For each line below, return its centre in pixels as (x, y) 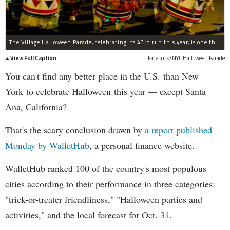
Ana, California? (36, 107)
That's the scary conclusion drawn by (75, 130)
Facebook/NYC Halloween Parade (186, 58)
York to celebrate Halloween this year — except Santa (106, 92)
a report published (178, 130)
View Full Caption (33, 58)
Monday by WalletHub (47, 146)
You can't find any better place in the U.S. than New (102, 76)
